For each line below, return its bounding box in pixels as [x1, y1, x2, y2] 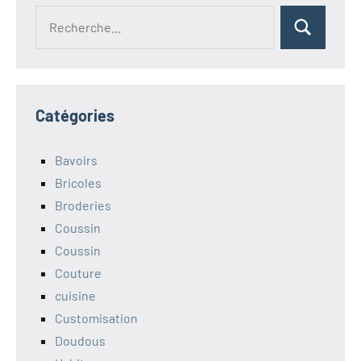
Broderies [55, 197, 111, 213]
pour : [35, 30, 68, 46]
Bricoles [55, 174, 102, 190]
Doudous [55, 332, 106, 348]
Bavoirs [55, 151, 98, 168]
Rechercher [293, 29, 353, 44]
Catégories [35, 105, 114, 125]
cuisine [55, 287, 96, 303]
